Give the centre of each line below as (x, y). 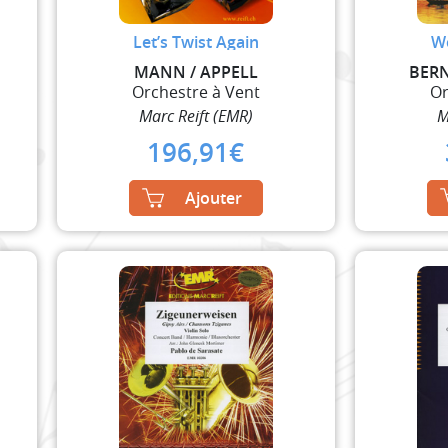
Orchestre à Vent (195, 91)
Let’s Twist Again (195, 41)
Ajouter (213, 197)
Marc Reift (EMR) (195, 115)
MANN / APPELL (195, 71)
